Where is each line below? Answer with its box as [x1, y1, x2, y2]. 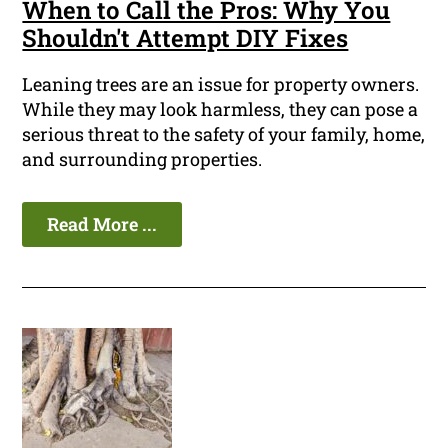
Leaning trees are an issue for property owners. [22, 72, 420, 97]
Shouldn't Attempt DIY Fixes [22, 22, 349, 55]
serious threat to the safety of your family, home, [22, 122, 426, 147]
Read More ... [47, 212, 158, 237]
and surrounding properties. [22, 147, 263, 172]
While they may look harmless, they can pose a [22, 97, 419, 122]
